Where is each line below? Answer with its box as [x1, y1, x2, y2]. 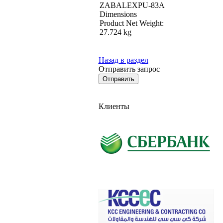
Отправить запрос [98, 64, 160, 73]
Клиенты [98, 102, 129, 111]
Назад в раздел [98, 55, 148, 64]
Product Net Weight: [99, 18, 164, 27]
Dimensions [99, 9, 137, 18]
